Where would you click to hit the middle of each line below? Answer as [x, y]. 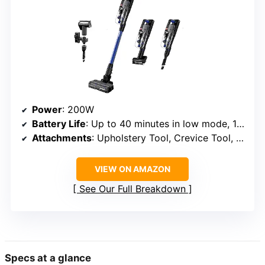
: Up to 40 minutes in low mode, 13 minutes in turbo [161, 123]
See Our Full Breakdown [132, 188]
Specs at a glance [48, 258]
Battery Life [59, 123]
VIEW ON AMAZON [132, 169]
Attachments [62, 138]
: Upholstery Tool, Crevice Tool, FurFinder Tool [164, 138]
